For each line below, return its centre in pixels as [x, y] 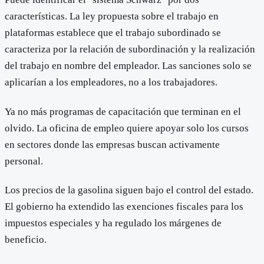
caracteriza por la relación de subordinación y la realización [130, 49]
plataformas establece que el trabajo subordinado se [113, 33]
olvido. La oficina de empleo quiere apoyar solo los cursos [127, 128]
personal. [24, 161]
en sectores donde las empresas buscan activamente [112, 144]
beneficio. [26, 239]
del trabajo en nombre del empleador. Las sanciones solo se [128, 66]
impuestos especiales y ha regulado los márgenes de [113, 223]
